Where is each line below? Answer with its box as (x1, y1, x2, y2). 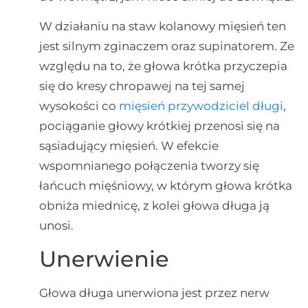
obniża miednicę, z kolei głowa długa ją (38, 199, 269, 213)
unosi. (38, 219, 74, 233)
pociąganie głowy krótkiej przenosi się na (38, 119, 280, 133)
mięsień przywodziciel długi (118, 99, 283, 113)
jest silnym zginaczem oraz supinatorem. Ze (38, 39, 294, 54)
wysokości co (38, 99, 119, 113)
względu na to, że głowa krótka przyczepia (38, 59, 287, 74)
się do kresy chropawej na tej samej (38, 79, 245, 93)
